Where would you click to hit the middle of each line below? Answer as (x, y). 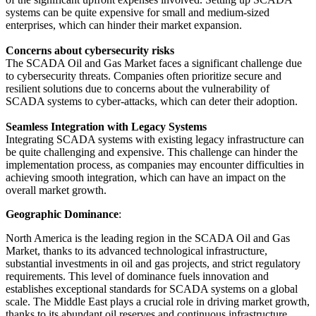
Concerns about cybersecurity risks (90, 51)
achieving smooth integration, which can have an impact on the (146, 178)
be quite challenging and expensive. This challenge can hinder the (152, 152)
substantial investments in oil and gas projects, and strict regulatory (153, 264)
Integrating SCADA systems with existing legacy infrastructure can (155, 140)
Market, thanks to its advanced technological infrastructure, (136, 251)
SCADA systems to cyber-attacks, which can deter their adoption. (152, 102)
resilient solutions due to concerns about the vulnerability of (138, 89)
